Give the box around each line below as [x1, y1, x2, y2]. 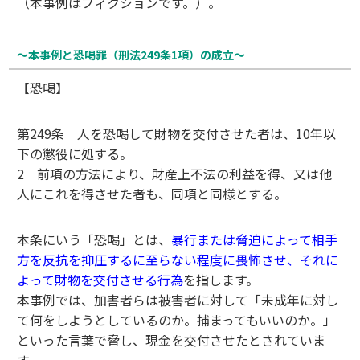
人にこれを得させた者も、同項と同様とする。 [17, 184, 288, 203]
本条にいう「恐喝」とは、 [17, 230, 172, 249]
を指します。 [183, 270, 260, 289]
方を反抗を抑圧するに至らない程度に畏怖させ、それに [17, 250, 339, 269]
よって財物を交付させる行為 [17, 270, 184, 289]
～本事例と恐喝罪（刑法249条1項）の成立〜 [17, 47, 246, 63]
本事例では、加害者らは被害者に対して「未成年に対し [17, 290, 339, 309]
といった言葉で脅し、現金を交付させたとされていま [17, 330, 326, 350]
